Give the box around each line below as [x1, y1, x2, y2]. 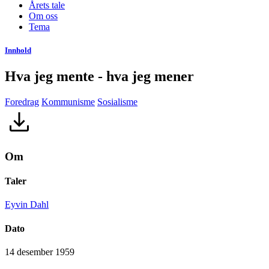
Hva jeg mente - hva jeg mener [5, 68, 194, 85]
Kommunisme [41, 97, 95, 107]
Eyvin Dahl [5, 199, 49, 210]
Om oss [29, 10, 58, 21]
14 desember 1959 [5, 246, 74, 257]
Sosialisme [97, 97, 138, 107]
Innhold [5, 45, 31, 55]
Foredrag [5, 97, 39, 107]
